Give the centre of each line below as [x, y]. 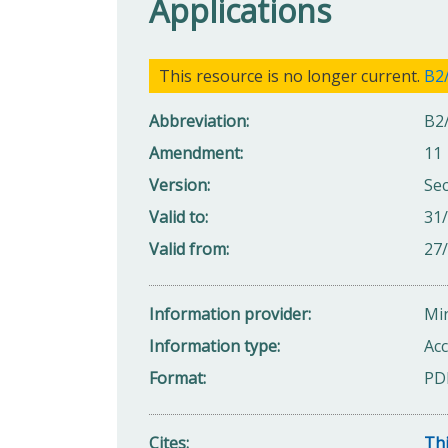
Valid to [177, 216]
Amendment [194, 152]
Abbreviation [197, 120]
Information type [213, 345]
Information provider [228, 313]
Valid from [187, 248]
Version [178, 184]
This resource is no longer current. [291, 75]
